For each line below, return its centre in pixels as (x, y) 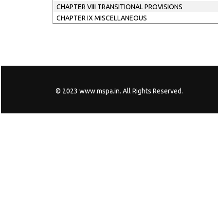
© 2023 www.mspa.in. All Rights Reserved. (119, 91)
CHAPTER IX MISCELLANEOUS (101, 18)
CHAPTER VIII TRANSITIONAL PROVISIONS (119, 7)
